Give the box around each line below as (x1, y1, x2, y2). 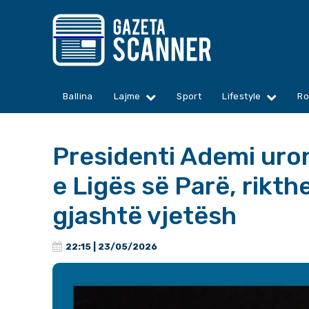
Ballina (63, 91, 93, 102)
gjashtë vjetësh (52, 201, 237, 231)
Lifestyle (222, 91, 261, 102)
